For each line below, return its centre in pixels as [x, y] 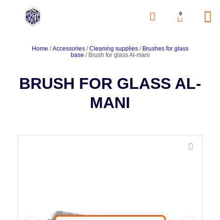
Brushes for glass [165, 49]
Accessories [69, 49]
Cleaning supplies [113, 49]
